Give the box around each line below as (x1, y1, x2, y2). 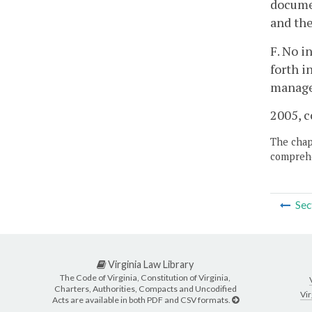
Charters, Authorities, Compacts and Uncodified (54, 283, 237, 295)
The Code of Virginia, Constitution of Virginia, (60, 272, 231, 283)
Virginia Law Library (106, 258, 194, 270)
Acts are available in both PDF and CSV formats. (52, 295, 232, 306)
